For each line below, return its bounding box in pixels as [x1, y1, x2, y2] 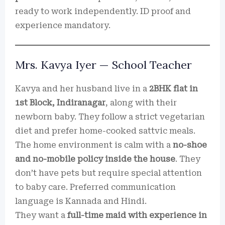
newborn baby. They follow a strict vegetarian [15, 112, 205, 122]
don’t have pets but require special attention [15, 168, 202, 178]
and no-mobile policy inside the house [15, 154, 175, 164]
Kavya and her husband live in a [15, 84, 149, 93]
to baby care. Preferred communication [15, 182, 176, 192]
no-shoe [173, 140, 207, 150]
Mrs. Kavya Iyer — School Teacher [15, 58, 192, 72]
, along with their [105, 98, 177, 107]
